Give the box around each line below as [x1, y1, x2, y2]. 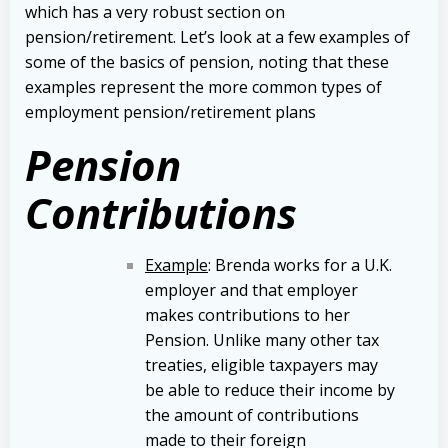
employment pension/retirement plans [25, 100, 316, 123]
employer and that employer [145, 278, 358, 301]
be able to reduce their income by [145, 378, 395, 401]
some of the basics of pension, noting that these [25, 50, 389, 73]
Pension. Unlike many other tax [145, 328, 379, 351]
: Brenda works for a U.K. [208, 253, 392, 276]
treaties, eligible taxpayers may [145, 353, 378, 376]
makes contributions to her [145, 303, 350, 326]
